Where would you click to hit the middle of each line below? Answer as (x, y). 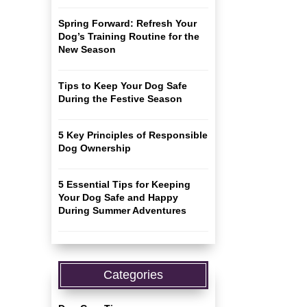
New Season (87, 49)
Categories (133, 275)
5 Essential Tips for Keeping (124, 184)
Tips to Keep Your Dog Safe (122, 86)
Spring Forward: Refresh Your (127, 23)
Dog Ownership (94, 148)
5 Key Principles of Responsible (133, 135)
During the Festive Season (120, 99)
